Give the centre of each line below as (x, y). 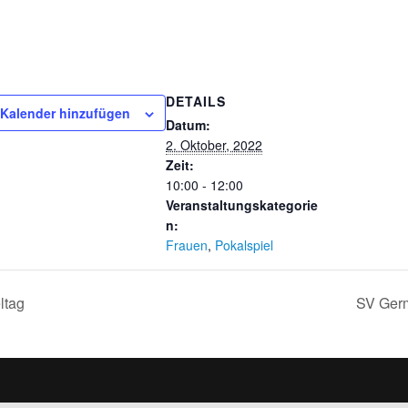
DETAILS (196, 101)
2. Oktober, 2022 (214, 144)
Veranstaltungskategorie (242, 204)
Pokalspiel (244, 245)
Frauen (187, 245)
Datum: (188, 124)
